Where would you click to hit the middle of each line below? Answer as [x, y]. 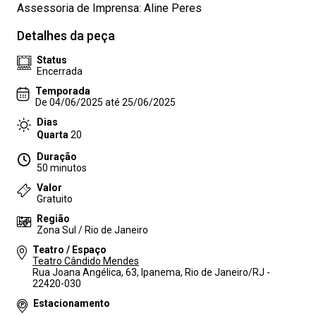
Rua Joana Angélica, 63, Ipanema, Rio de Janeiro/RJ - [151, 272]
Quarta [53, 135]
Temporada [63, 91]
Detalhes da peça [66, 36]
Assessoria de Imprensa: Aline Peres [109, 8]
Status [52, 60]
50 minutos [62, 168]
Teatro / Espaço [69, 250]
